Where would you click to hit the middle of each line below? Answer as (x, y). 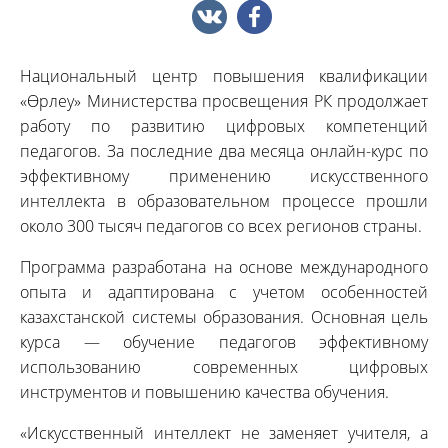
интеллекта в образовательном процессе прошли (224, 201)
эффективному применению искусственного (224, 176)
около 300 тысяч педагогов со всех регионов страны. (221, 226)
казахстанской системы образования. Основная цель (224, 317)
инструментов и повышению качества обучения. (204, 392)
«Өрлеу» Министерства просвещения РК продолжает (224, 101)
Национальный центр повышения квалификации (224, 76)
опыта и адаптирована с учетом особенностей (224, 292)
